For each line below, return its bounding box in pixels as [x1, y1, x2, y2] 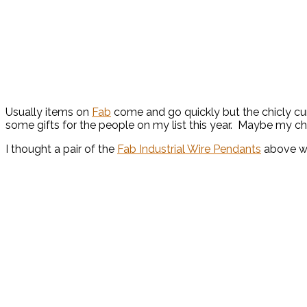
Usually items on [5, 106, 92, 119]
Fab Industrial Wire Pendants [117, 143, 261, 156]
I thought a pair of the [5, 143, 117, 156]
